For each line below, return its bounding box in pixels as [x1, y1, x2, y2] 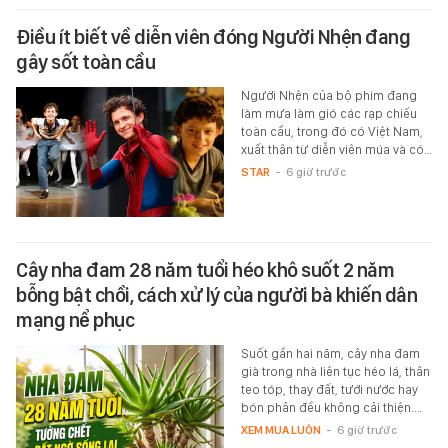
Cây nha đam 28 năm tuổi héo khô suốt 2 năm [16, 258, 394, 283]
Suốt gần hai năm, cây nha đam [240, 346, 420, 362]
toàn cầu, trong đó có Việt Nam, [240, 124, 423, 140]
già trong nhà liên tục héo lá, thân [240, 364, 430, 380]
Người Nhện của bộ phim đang [240, 88, 417, 104]
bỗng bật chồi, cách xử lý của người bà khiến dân [16, 283, 417, 308]
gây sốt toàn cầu [16, 50, 155, 75]
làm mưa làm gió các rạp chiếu [240, 106, 417, 122]
